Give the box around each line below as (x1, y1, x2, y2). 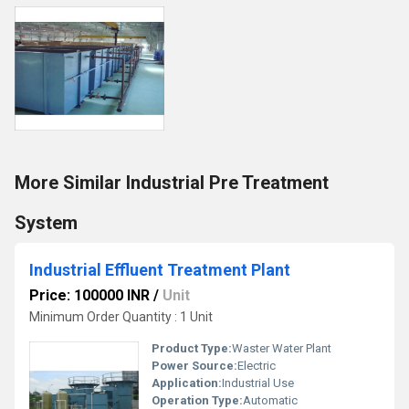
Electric (237, 359, 276, 372)
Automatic (243, 393, 298, 407)
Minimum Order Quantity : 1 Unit (29, 309, 213, 324)
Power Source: (152, 359, 237, 372)
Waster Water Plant (232, 341, 331, 355)
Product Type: (152, 341, 232, 355)
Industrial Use (222, 376, 294, 390)
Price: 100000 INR (29, 287, 150, 304)
